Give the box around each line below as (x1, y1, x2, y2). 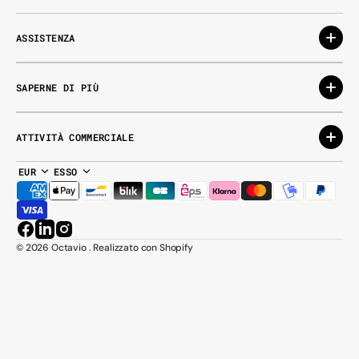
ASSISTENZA (16, 31, 75, 44)
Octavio (50, 241, 87, 254)
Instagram (63, 228, 122, 246)
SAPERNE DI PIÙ (16, 81, 99, 94)
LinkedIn (43, 228, 91, 246)
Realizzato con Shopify (93, 241, 193, 254)
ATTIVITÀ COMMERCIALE (16, 131, 135, 143)
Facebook (24, 228, 81, 246)
